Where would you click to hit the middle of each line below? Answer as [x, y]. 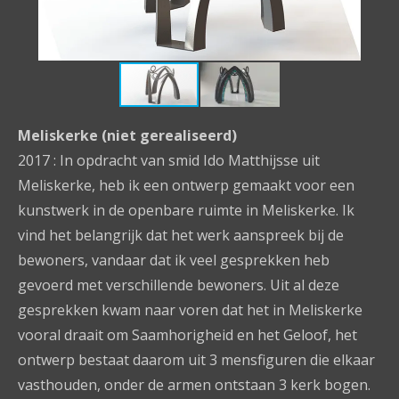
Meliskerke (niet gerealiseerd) [127, 135]
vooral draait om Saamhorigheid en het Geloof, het [187, 335]
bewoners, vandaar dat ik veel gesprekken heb [174, 260]
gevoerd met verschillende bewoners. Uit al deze [179, 285]
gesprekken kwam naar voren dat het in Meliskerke [190, 310]
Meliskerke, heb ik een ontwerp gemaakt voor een [186, 185]
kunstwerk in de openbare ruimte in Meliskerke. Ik [186, 210]
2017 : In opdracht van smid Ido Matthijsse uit [169, 160]
